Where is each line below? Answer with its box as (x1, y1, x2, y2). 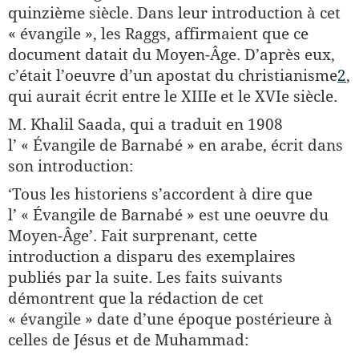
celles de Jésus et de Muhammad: (8, 331, 248, 349)
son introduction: (8, 157, 133, 175)
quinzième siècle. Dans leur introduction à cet (8, 4, 341, 22)
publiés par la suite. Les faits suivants (8, 268, 283, 286)
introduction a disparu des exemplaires (8, 248, 296, 265)
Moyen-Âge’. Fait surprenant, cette (8, 227, 257, 244)
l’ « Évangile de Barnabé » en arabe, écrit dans (8, 136, 343, 154)
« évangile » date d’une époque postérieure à (8, 310, 333, 328)
